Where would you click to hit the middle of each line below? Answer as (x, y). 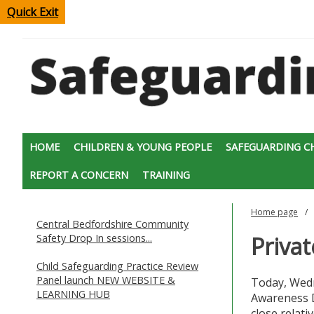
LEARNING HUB (73, 294)
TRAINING (166, 175)
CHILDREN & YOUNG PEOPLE (143, 146)
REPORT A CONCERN (79, 175)
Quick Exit (33, 12)
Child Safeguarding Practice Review (117, 266)
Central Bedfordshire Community (112, 224)
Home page (275, 212)
